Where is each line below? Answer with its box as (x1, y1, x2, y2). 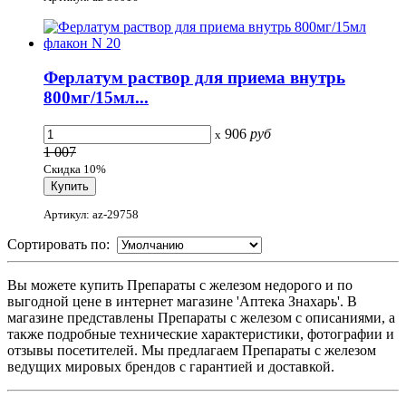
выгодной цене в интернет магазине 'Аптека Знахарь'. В (7, 294, 357, 310)
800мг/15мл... (43, 88, 149, 108)
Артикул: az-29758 (43, 208, 139, 222)
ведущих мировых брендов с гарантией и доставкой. (7, 359, 334, 375)
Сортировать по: (7, 237, 117, 253)
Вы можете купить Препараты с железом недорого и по (7, 277, 353, 294)
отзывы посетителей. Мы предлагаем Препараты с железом (7, 343, 376, 359)
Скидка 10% (43, 162, 106, 177)
